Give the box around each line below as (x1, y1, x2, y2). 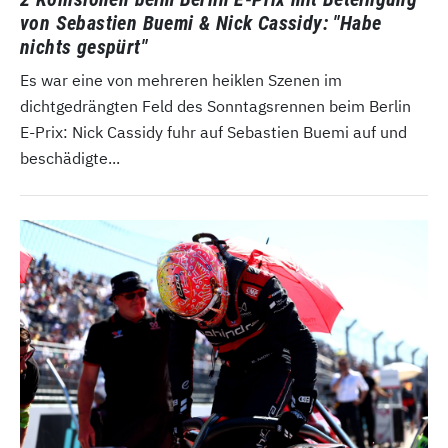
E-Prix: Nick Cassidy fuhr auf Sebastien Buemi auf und (20, 121, 407, 142)
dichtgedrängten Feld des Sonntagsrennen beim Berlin (20, 95, 411, 116)
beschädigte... (20, 147, 120, 168)
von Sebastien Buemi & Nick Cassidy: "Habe (20, 10, 382, 35)
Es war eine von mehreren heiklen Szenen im (20, 69, 342, 90)
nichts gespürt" (20, 34, 148, 59)
